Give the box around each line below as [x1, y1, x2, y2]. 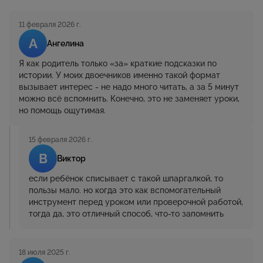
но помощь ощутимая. [19, 106, 106, 116]
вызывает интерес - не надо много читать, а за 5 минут [19, 82, 239, 92]
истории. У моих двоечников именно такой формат [19, 70, 220, 80]
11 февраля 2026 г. [19, 21, 80, 29]
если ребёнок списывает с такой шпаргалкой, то [29, 174, 223, 184]
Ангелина [47, 39, 84, 49]
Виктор [57, 154, 86, 164]
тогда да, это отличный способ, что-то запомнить [29, 209, 224, 219]
